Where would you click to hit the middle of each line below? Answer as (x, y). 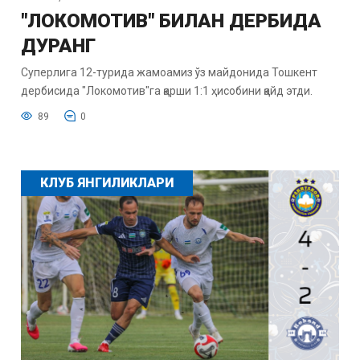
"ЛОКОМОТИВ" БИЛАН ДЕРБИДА (171, 21)
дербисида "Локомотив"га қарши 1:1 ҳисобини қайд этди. (166, 91)
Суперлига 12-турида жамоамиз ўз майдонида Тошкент (169, 73)
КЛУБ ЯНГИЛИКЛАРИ (106, 183)
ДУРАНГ (58, 46)
